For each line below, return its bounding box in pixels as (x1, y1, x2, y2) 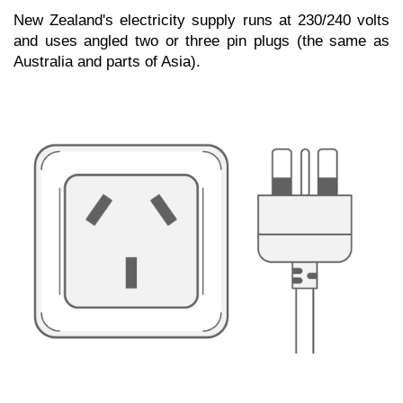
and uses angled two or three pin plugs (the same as (13, 32, 390, 50)
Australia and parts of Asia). (13, 53, 201, 71)
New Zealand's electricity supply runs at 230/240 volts (13, 12, 390, 30)
